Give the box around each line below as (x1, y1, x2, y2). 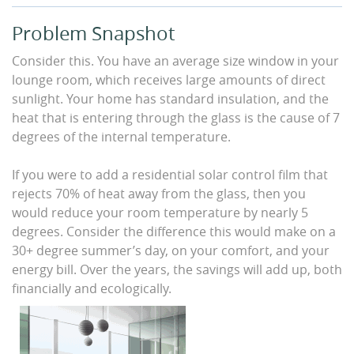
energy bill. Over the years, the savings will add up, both (12, 261, 342, 278)
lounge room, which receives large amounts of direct (12, 71, 326, 88)
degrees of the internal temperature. (12, 128, 231, 145)
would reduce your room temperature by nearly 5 (12, 204, 308, 221)
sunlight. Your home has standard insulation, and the (12, 90, 329, 107)
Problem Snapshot (12, 21, 175, 46)
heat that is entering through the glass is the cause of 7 (12, 109, 340, 126)
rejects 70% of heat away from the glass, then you (12, 185, 306, 202)
